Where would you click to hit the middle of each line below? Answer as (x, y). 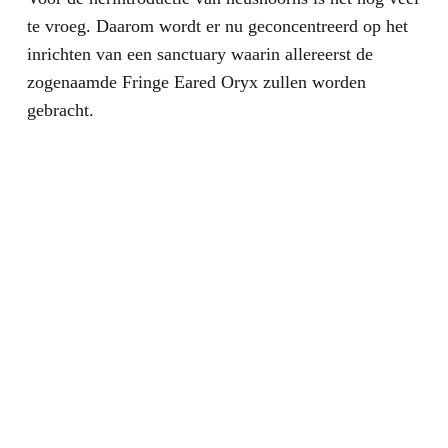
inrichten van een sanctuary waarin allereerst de (199, 54)
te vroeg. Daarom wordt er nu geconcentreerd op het (217, 26)
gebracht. (60, 110)
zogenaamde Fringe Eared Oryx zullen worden (196, 82)
